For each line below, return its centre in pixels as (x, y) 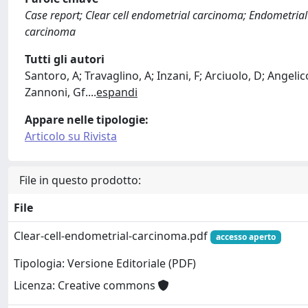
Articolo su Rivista (71, 136)
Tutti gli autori (65, 59)
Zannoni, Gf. (56, 92)
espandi (117, 92)
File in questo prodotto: (80, 180)
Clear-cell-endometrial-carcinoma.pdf (112, 236)
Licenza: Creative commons (86, 286)
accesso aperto (245, 237)
